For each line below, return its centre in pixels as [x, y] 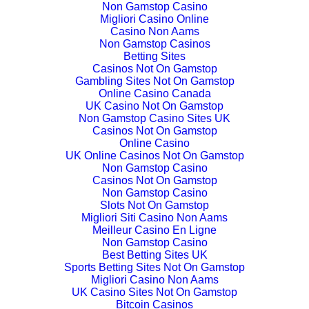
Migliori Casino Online [154, 19]
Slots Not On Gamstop [154, 205]
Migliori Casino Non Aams [154, 280]
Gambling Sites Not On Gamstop [154, 81]
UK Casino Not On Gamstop [154, 106]
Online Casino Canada [154, 93]
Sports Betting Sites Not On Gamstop [154, 267]
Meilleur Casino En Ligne [154, 230]
